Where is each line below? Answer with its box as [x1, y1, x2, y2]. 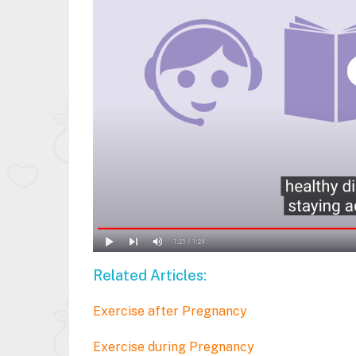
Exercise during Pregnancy [93, 339, 254, 354]
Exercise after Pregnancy [93, 303, 247, 319]
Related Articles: [93, 266, 210, 284]
